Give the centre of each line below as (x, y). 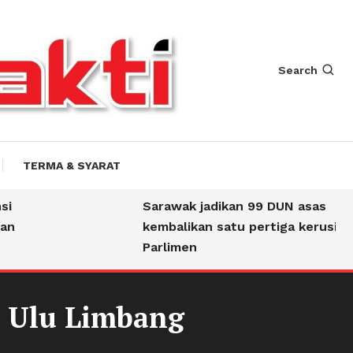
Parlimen (156, 247)
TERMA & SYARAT (71, 166)
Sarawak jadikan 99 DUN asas (221, 206)
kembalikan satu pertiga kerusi (226, 227)
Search (298, 71)
